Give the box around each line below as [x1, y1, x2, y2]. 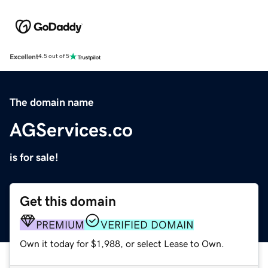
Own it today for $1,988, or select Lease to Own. [20, 238, 224, 248]
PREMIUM [36, 219, 84, 230]
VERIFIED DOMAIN [100, 219, 194, 230]
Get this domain [20, 194, 116, 208]
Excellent [10, 53, 38, 60]
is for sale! [10, 151, 59, 163]
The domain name [10, 96, 94, 108]
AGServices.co [10, 120, 133, 139]
